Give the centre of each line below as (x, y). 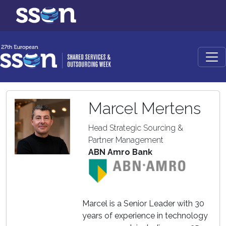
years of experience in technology (145, 216)
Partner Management (126, 140)
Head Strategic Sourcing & (136, 128)
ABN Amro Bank (120, 152)
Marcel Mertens (145, 108)
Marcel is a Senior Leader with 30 (143, 204)
